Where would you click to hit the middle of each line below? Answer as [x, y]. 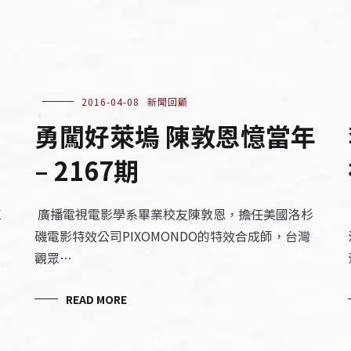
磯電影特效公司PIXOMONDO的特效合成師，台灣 [172, 236]
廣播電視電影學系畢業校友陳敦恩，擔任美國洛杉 [174, 214]
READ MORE [96, 299]
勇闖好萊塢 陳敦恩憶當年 [175, 136]
